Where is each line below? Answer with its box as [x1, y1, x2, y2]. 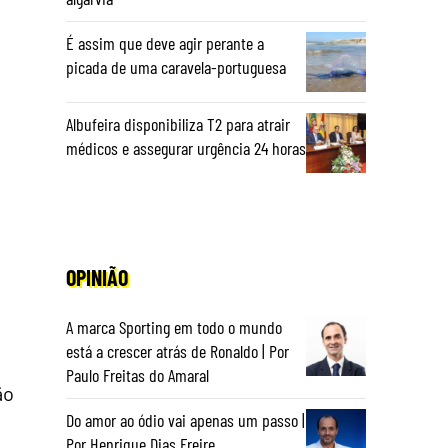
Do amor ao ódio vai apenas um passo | [66, 409, 305, 431]
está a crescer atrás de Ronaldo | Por [66, 340, 289, 362]
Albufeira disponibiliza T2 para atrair [66, 113, 290, 135]
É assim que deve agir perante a [66, 32, 264, 54]
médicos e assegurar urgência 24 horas [66, 137, 306, 159]
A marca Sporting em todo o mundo [66, 316, 282, 338]
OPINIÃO [66, 264, 128, 290]
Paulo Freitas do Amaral [66, 364, 209, 386]
